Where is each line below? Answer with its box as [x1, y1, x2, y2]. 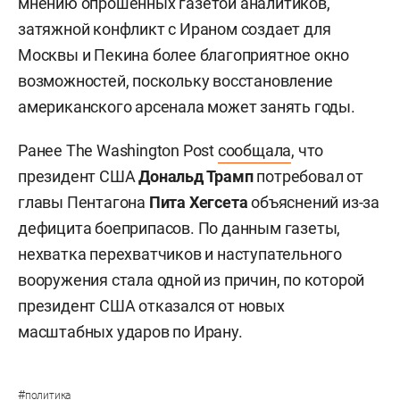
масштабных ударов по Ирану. [18, 322, 243, 342]
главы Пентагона [18, 193, 149, 212]
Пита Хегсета [148, 193, 248, 212]
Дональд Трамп [138, 167, 254, 187]
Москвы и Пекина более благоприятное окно [18, 46, 349, 65]
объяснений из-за [247, 193, 380, 212]
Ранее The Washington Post [18, 141, 218, 161]
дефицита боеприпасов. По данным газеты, [18, 219, 341, 238]
